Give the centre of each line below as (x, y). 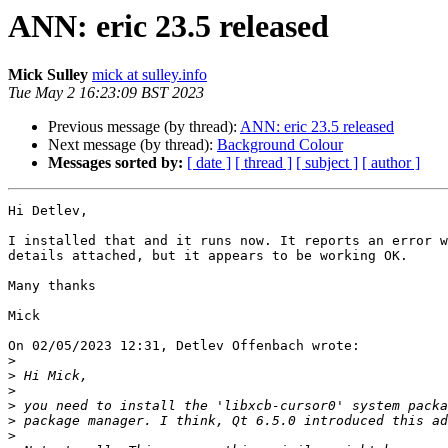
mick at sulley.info (149, 75)
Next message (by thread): (132, 145)
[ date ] (209, 163)
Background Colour (280, 145)
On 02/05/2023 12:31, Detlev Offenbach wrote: (184, 346)
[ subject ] (327, 163)
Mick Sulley (48, 75)
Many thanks (52, 286)
